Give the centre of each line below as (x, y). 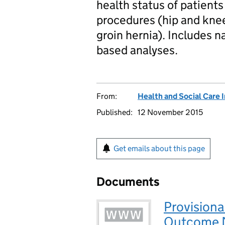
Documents (128, 182)
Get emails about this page (159, 148)
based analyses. (137, 50)
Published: (115, 112)
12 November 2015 (170, 112)
